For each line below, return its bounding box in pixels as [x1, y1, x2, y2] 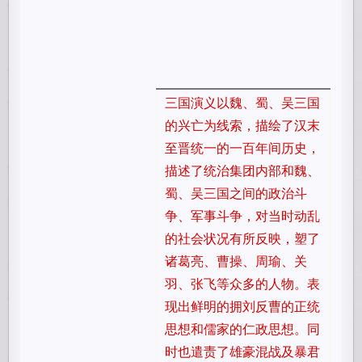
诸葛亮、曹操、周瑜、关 [165, 251, 308, 270]
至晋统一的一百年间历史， [165, 138, 321, 157]
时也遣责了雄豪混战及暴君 [165, 342, 321, 360]
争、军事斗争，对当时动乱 [165, 206, 321, 225]
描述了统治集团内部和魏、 [165, 161, 321, 179]
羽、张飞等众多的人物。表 [165, 274, 321, 293]
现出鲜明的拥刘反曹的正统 [165, 297, 321, 315]
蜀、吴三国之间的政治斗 [165, 183, 308, 202]
